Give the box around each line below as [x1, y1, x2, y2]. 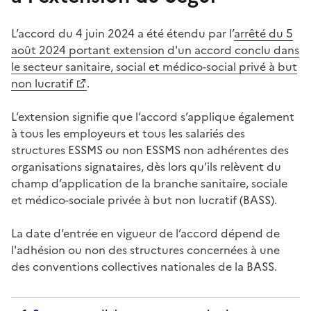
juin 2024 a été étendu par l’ [85, 24, 234, 42]
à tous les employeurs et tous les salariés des [11, 124, 245, 142]
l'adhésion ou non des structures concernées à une [11, 241, 280, 258]
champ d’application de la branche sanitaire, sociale [11, 174, 287, 192]
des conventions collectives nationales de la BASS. [11, 258, 277, 275]
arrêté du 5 [234, 24, 293, 42]
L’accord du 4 [11, 24, 83, 42]
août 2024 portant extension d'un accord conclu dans [11, 41, 299, 58]
